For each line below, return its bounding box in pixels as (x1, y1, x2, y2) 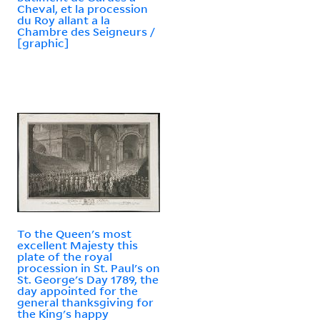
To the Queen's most (17, 226, 131, 241)
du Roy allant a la (17, 12, 110, 27)
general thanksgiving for (17, 294, 154, 309)
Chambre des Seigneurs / (17, 24, 155, 39)
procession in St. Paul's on (17, 260, 160, 275)
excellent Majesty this (17, 237, 138, 252)
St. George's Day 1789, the (17, 271, 159, 286)
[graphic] (17, 35, 69, 50)
